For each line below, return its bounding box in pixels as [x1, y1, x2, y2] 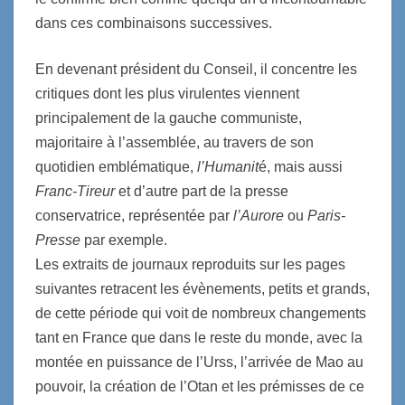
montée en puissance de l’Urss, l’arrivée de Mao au [35, 354, 363, 370]
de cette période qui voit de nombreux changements [35, 306, 366, 321]
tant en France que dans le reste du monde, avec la [35, 330, 363, 345]
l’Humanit [197, 159, 259, 174]
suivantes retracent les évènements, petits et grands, [35, 281, 370, 297]
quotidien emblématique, [35, 159, 197, 174]
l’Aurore [233, 208, 284, 223]
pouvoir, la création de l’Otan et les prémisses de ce [35, 379, 364, 394]
